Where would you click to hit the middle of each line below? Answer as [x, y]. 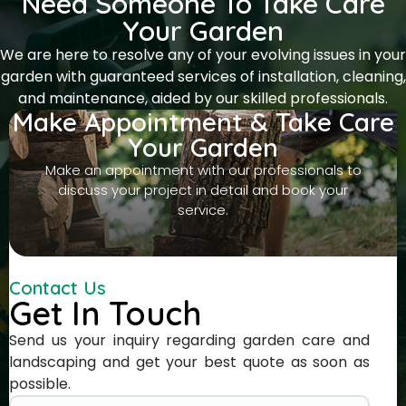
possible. [40, 383]
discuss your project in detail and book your [203, 189]
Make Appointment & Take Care [203, 121]
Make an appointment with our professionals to [203, 169]
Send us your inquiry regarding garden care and [189, 340]
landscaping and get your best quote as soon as [189, 362]
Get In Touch [105, 313]
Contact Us [58, 287]
